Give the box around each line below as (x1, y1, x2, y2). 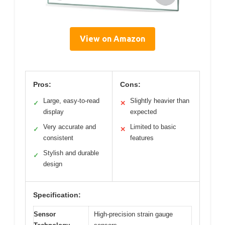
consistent (43, 134, 73, 142)
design (43, 160, 62, 168)
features (130, 134, 154, 142)
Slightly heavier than (130, 96, 189, 104)
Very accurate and (43, 123, 96, 131)
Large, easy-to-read (43, 96, 99, 104)
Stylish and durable (43, 149, 99, 157)
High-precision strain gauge (94, 210, 173, 218)
